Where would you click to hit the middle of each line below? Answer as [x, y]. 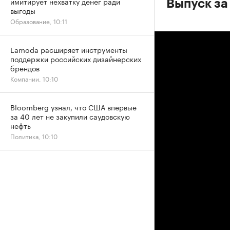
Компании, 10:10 [34, 78]
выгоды [23, 10]
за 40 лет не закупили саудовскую [70, 116]
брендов [25, 68]
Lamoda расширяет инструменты [69, 49]
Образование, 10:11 [39, 21]
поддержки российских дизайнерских [76, 59]
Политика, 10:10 [34, 136]
